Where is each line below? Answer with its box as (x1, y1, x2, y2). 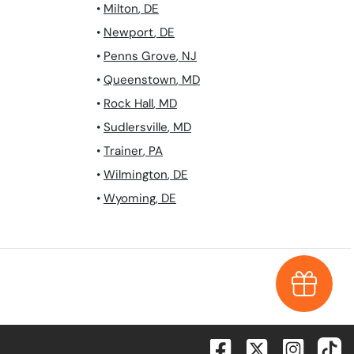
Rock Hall (104, 96, 153, 112)
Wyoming (104, 190, 156, 207)
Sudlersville (104, 119, 168, 136)
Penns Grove (104, 48, 176, 65)
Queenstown (104, 72, 176, 88)
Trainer (104, 143, 143, 160)
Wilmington (104, 167, 168, 183)
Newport (104, 24, 154, 41)
